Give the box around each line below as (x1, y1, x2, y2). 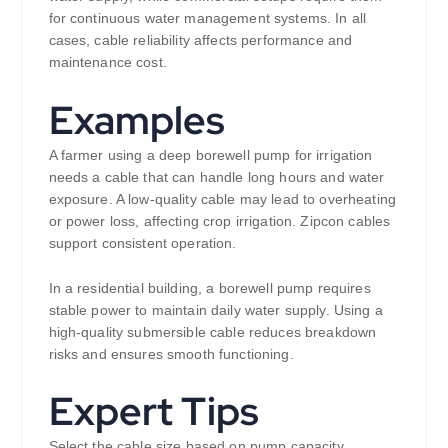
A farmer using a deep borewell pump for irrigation (48, 146, 373, 163)
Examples (48, 93, 226, 146)
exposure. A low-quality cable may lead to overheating (48, 190, 396, 207)
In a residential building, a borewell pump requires (48, 279, 371, 296)
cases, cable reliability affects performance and (48, 31, 353, 48)
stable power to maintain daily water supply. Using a (48, 301, 383, 318)
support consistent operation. (48, 234, 237, 251)
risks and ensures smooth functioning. (48, 345, 294, 362)
